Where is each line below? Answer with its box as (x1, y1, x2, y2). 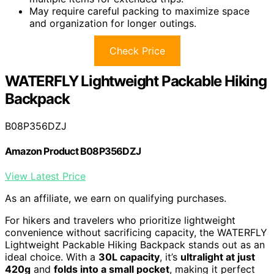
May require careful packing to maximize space (29, 4, 250, 17)
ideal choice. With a (5, 251, 98, 264)
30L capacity (98, 251, 160, 264)
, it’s (160, 251, 180, 264)
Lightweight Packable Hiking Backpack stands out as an (5, 239, 265, 251)
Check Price (109, 44, 165, 57)
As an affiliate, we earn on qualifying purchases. (5, 192, 226, 205)
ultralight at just (180, 251, 255, 264)
